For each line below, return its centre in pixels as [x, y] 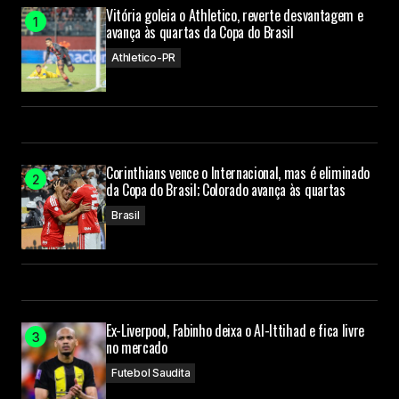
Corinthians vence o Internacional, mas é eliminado [238, 173]
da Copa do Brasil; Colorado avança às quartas [226, 190]
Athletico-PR [144, 58]
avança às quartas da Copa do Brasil [200, 33]
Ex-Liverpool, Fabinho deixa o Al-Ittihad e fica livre [236, 331]
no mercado [137, 348]
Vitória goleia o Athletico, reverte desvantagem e [235, 16]
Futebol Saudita [151, 373]
